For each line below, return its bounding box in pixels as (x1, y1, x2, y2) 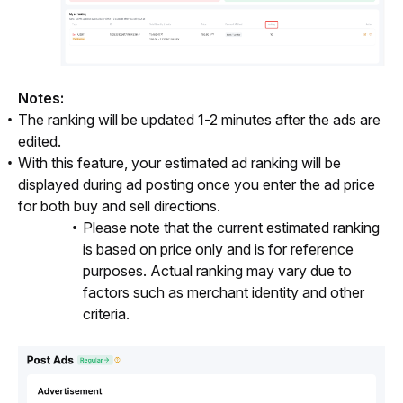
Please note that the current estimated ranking (83, 219, 380, 237)
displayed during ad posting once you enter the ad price (18, 175, 375, 193)
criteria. (83, 305, 130, 323)
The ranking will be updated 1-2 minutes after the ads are (18, 111, 381, 129)
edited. (18, 132, 61, 150)
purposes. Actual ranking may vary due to (83, 262, 352, 280)
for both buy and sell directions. (18, 197, 220, 215)
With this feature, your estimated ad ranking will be (18, 154, 341, 172)
